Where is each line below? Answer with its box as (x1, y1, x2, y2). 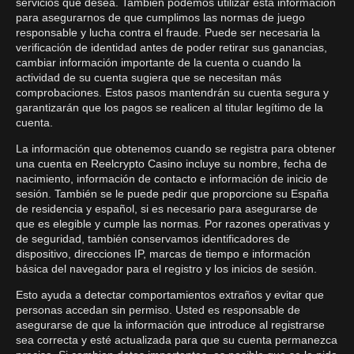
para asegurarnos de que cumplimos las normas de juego (16, 11, 305, 24)
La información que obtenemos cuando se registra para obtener (16, 142, 336, 155)
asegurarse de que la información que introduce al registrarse (16, 318, 325, 331)
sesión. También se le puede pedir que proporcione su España (16, 187, 329, 200)
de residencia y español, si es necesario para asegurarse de (16, 202, 318, 215)
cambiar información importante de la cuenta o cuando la (16, 56, 301, 69)
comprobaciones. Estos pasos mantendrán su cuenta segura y (16, 86, 329, 99)
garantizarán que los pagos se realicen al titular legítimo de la (16, 101, 323, 114)
